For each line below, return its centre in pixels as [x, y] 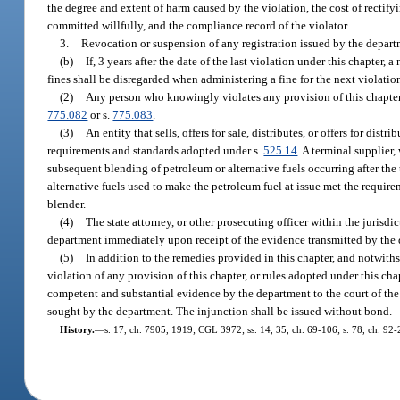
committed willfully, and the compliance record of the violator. [199, 25]
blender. [67, 204]
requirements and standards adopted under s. [156, 150]
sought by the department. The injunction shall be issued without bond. [220, 311]
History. [77, 329]
